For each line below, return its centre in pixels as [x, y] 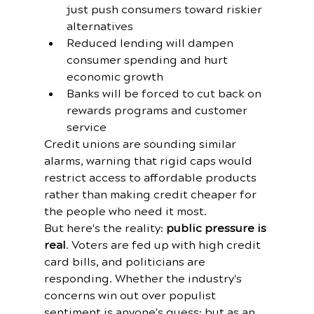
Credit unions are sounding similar [141, 144]
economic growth [115, 77]
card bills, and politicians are [126, 262]
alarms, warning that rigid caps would [149, 161]
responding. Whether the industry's [144, 279]
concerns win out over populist [131, 295]
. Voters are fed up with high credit [164, 245]
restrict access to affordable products [151, 178]
